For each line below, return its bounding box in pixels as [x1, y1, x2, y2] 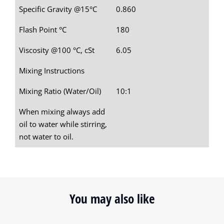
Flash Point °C [19, 24, 66, 35]
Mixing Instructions [19, 65, 84, 76]
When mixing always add [19, 106, 105, 117]
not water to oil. [19, 131, 73, 142]
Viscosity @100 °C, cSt [19, 45, 94, 55]
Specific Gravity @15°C [19, 4, 97, 14]
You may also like [69, 190, 155, 207]
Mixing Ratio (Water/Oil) [19, 86, 101, 96]
